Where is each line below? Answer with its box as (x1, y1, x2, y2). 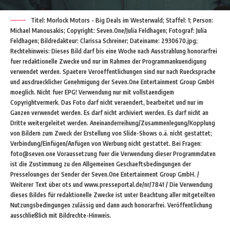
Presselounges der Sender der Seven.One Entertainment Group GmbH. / (10, 170, 199, 179)
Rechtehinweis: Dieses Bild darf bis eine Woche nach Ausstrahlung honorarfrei (10, 47, 217, 55)
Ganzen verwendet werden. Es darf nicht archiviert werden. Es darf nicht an (10, 109, 208, 117)
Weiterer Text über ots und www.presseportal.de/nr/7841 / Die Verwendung (10, 181, 213, 189)
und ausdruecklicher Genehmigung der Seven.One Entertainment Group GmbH (10, 78, 214, 86)
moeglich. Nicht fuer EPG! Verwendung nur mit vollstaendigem (10, 88, 174, 97)
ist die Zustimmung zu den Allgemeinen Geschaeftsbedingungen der (10, 160, 191, 168)
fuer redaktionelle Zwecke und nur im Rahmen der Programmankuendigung (10, 57, 206, 66)
